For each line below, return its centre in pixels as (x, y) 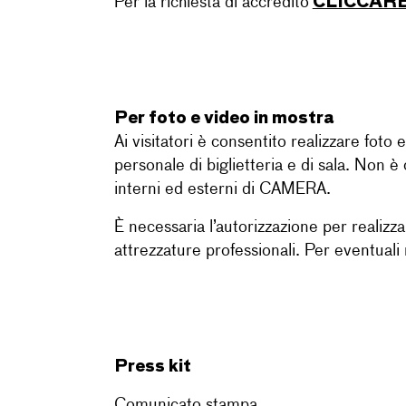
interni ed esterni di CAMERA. (222, 189)
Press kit (152, 365)
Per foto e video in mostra (224, 116)
